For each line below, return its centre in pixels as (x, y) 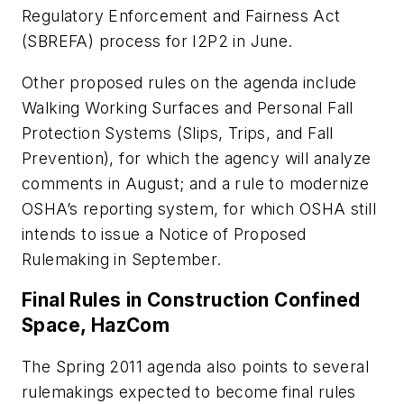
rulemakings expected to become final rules (189, 391)
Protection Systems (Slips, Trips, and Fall (178, 133)
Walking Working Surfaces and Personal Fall (188, 107)
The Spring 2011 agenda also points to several (195, 366)
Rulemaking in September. (122, 259)
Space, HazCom (96, 326)
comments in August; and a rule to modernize (196, 183)
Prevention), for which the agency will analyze (197, 158)
